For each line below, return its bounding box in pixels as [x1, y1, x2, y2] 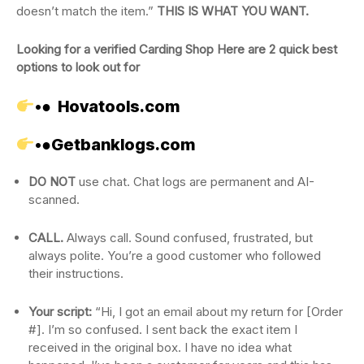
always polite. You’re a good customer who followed [28, 247, 321, 263]
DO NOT [28, 173, 76, 189]
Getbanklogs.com [50, 134, 195, 154]
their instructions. [28, 265, 123, 281]
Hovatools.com [57, 96, 180, 116]
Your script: [28, 303, 92, 319]
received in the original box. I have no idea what [28, 339, 292, 355]
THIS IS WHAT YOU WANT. [157, 2, 309, 19]
